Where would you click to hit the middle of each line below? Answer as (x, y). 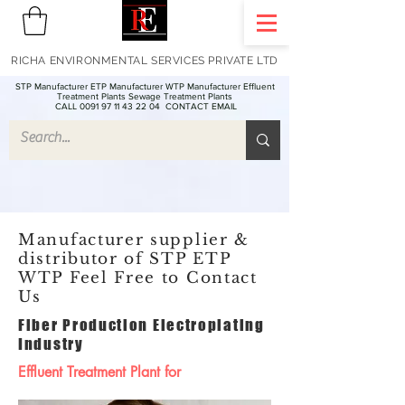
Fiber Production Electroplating (141, 325)
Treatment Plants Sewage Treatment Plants (145, 97)
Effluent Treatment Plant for (99, 372)
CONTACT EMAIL (201, 107)
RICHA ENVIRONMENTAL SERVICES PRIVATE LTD (145, 61)
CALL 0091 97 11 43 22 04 (109, 107)
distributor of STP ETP (125, 259)
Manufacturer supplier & (134, 240)
